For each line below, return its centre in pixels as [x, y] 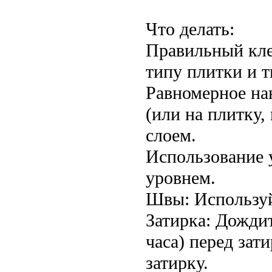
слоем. [171, 135]
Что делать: [190, 29]
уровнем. [181, 178]
